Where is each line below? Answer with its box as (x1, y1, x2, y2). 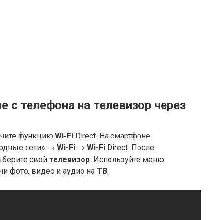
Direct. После (105, 142, 154, 152)
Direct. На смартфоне (73, 131, 150, 140)
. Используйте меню (90, 154, 164, 164)
